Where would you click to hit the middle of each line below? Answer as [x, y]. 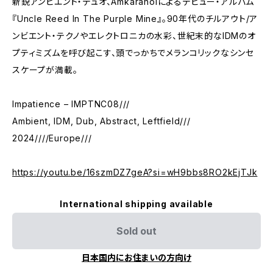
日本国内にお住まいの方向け [136, 257]
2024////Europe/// [52, 138]
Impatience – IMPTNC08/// [71, 104]
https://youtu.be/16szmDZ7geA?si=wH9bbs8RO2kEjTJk [135, 172]
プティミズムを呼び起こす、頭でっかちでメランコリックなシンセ [133, 53]
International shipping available [136, 204]
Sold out [136, 231]
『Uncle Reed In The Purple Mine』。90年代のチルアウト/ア [135, 19]
